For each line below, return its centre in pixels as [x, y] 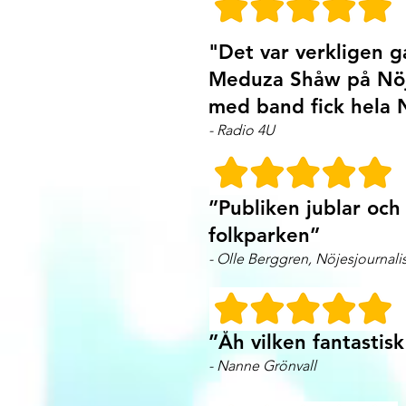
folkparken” [264, 235]
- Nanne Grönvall [262, 366]
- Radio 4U [242, 130]
